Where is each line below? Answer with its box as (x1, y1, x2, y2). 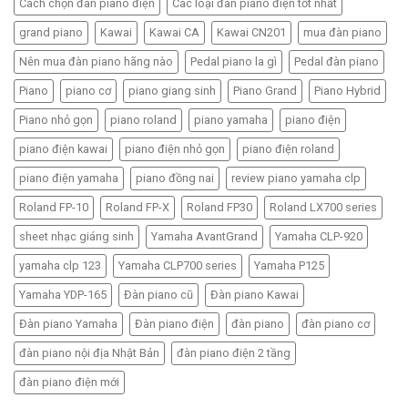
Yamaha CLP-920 (275, 229, 362, 244)
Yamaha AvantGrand (151, 229, 258, 244)
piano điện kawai (19, 142, 107, 157)
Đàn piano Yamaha (19, 317, 117, 331)
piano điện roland (242, 142, 334, 157)
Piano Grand (233, 84, 297, 98)
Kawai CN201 (217, 25, 286, 40)
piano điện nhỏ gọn (125, 142, 225, 157)
